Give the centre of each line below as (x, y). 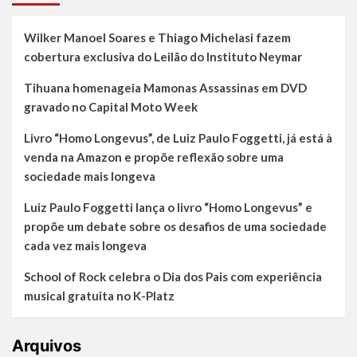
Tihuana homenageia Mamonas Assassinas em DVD (165, 88)
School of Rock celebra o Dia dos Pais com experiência (173, 277)
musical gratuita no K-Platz (99, 296)
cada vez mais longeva (85, 246)
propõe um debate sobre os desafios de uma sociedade (175, 227)
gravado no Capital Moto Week (111, 107)
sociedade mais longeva (90, 177)
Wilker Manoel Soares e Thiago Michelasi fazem (157, 38)
